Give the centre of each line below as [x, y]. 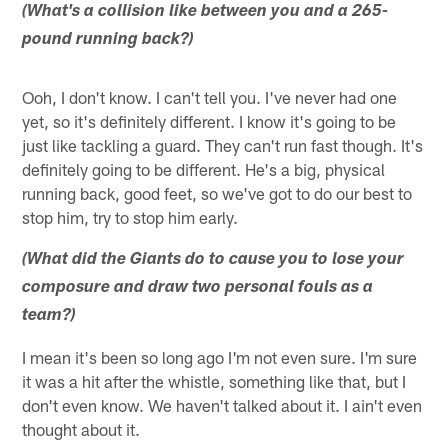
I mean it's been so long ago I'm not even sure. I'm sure [220, 356]
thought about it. [81, 428]
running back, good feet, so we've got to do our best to [217, 192]
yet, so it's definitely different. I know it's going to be [209, 120]
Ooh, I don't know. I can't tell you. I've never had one [210, 96]
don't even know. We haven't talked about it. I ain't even [222, 404]
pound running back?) [108, 40]
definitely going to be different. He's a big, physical [204, 168]
